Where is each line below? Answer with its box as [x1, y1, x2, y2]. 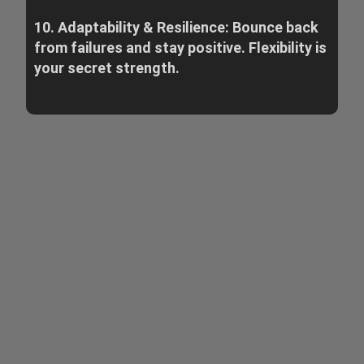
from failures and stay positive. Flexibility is [33, 38, 327, 56]
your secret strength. [33, 58, 180, 76]
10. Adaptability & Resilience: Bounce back [33, 18, 318, 36]
